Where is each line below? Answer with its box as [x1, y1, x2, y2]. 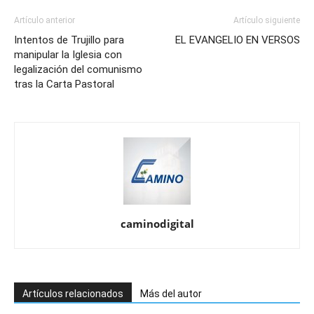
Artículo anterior [14, 15, 75, 26]
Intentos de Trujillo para [14, 34, 124, 47]
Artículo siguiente [233, 15, 300, 26]
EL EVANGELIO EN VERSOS [175, 34, 300, 47]
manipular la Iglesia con [14, 48, 122, 62]
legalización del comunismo [14, 63, 142, 76]
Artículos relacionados [22, 288, 123, 300]
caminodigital [120, 217, 194, 231]
